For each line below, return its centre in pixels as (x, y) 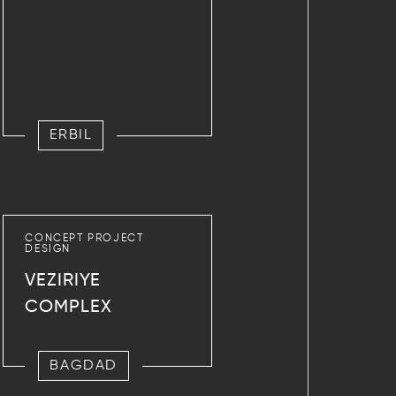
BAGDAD (84, 366)
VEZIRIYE (63, 281)
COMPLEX (69, 307)
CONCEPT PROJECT (84, 238)
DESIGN (48, 249)
